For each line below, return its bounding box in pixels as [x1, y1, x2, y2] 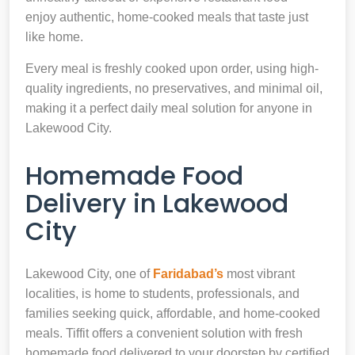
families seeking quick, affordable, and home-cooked [25, 306, 320, 320]
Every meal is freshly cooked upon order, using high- [25, 61, 319, 75]
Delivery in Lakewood [25, 185, 288, 221]
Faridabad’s [153, 266, 223, 281]
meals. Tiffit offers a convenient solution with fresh [25, 326, 303, 340]
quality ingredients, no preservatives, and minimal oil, [25, 81, 323, 95]
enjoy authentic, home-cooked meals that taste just [25, 10, 308, 24]
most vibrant [223, 266, 295, 281]
